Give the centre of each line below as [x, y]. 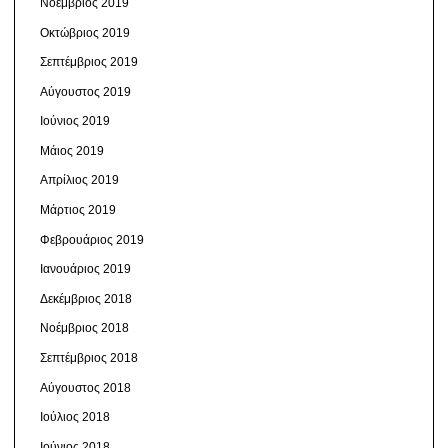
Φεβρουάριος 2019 [91, 239]
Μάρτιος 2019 [77, 210]
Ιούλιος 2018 [74, 417]
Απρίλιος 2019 [79, 180]
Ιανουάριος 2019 [85, 269]
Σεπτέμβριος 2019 [88, 62]
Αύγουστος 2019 [85, 91]
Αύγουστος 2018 [85, 387]
